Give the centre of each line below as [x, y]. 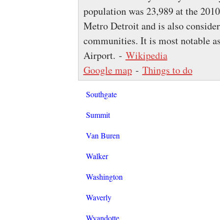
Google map [108, 70]
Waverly [98, 197]
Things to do [167, 70]
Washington [104, 177]
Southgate [101, 94]
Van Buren [103, 136]
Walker [97, 156]
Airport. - [104, 55]
